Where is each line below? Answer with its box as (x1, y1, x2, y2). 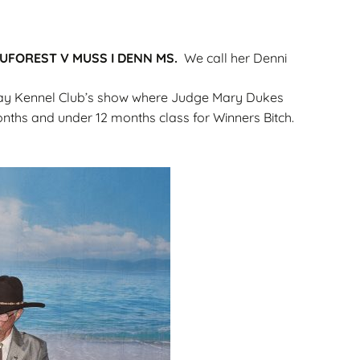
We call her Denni (178, 50, 287, 66)
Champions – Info (72, 52, 169, 67)
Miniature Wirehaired (72, 40, 186, 55)
